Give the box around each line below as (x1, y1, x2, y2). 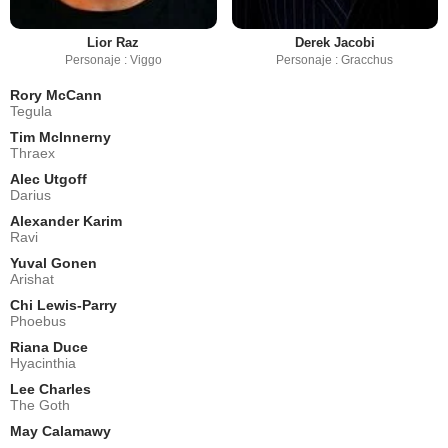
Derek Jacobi (294, 34, 375, 50)
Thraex (10, 144, 55, 161)
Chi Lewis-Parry (10, 296, 117, 313)
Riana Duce (10, 338, 88, 355)
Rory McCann (10, 86, 102, 103)
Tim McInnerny (10, 128, 111, 145)
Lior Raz (87, 34, 140, 50)
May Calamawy (10, 422, 111, 439)
